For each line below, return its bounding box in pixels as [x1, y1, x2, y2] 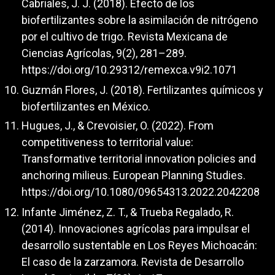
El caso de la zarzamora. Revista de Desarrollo [21, 255, 244, 268]
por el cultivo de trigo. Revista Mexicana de [21, 30, 228, 44]
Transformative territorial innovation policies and [21, 152, 256, 166]
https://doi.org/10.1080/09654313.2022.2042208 [21, 185, 260, 199]
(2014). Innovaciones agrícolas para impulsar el [21, 222, 250, 235]
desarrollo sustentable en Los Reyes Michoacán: [21, 238, 257, 252]
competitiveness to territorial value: [21, 136, 193, 149]
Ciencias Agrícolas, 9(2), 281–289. [21, 47, 187, 60]
